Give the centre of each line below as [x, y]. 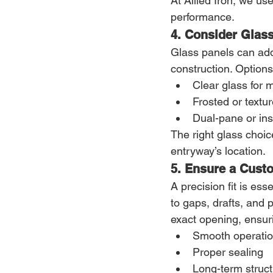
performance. [203, 17]
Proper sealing [228, 252]
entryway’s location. [218, 151]
